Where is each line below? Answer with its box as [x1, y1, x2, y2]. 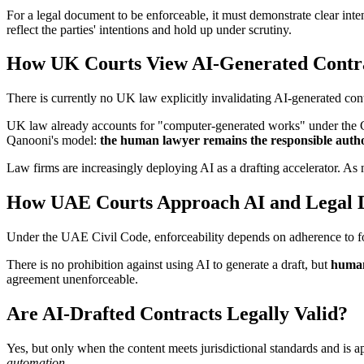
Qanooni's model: [6, 133, 100, 148]
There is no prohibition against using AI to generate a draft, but [6, 258, 331, 272]
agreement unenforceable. [6, 272, 138, 287]
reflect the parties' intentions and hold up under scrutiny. [6, 22, 292, 37]
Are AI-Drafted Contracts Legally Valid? [6, 303, 348, 325]
